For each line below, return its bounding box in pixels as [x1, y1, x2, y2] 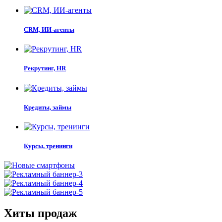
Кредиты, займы [24, 103, 71, 111]
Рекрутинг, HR [24, 64, 66, 72]
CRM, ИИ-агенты [24, 26, 74, 34]
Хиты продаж [4, 207, 77, 220]
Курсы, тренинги [24, 142, 72, 150]
